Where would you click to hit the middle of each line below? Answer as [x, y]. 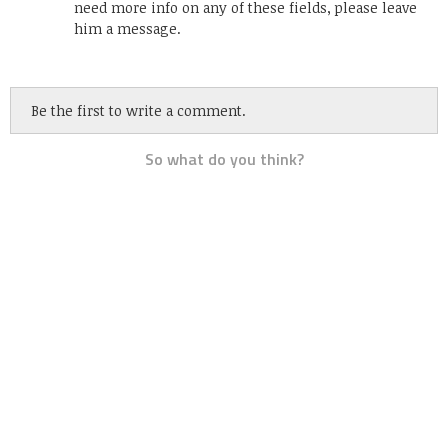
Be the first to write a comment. [138, 110]
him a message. [127, 28]
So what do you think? [224, 158]
